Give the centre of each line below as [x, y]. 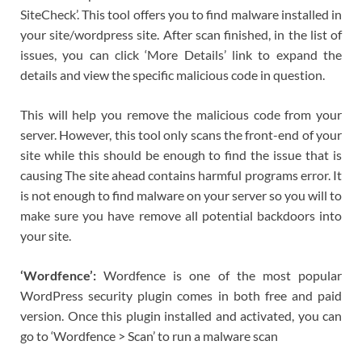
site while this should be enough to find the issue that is [181, 155]
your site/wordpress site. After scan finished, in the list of [181, 35]
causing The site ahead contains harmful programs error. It [181, 175]
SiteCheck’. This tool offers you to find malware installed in [181, 15]
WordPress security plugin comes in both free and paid [181, 296]
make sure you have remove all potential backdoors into [181, 216]
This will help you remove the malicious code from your [181, 115]
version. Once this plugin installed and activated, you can [181, 316]
